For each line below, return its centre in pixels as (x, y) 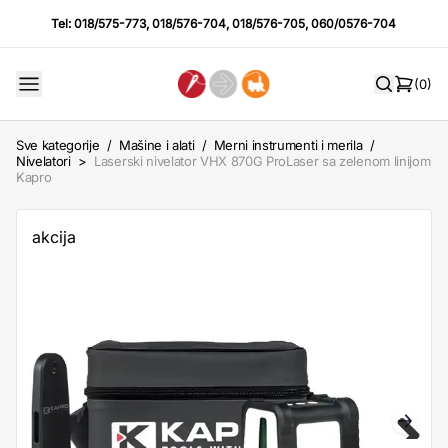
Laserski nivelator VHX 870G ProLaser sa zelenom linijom (262, 161)
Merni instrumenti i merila (288, 145)
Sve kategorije (58, 145)
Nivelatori (43, 161)
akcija (54, 237)
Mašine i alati (156, 145)
